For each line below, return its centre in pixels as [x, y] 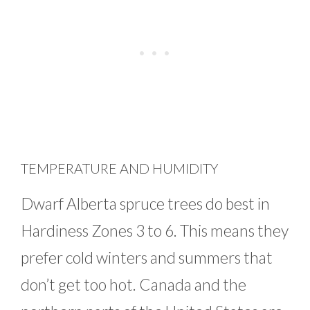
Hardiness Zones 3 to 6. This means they [155, 231]
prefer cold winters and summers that [147, 258]
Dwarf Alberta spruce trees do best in [145, 204]
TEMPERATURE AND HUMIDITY [119, 168]
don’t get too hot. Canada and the [134, 285]
